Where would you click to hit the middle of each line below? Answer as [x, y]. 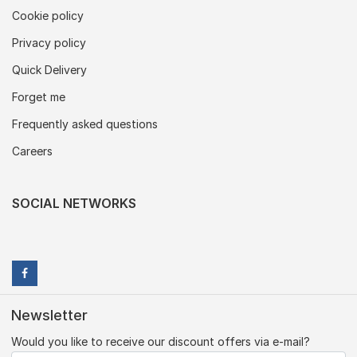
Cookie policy [48, 16]
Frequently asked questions [85, 124]
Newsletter [49, 316]
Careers [32, 151]
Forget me [39, 97]
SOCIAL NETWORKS [74, 204]
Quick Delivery [49, 70]
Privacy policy [49, 43]
